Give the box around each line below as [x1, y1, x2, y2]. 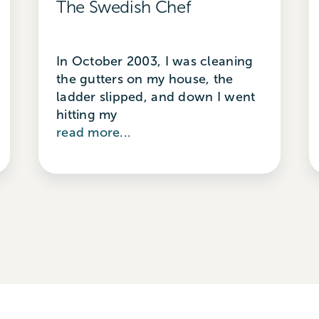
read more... [56, 125, 132, 140]
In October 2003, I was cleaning [56, 53, 253, 68]
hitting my [56, 107, 117, 122]
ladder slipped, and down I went [56, 89, 256, 104]
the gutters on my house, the [56, 71, 234, 86]
